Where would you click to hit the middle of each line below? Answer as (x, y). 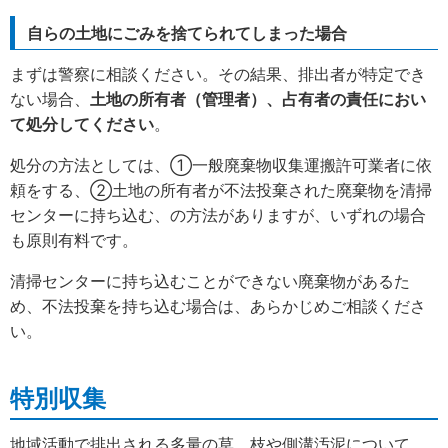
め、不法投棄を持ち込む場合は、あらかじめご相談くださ (218, 305)
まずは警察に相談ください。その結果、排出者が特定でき (218, 73)
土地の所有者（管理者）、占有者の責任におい (258, 98)
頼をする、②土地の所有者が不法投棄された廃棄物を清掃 (221, 189)
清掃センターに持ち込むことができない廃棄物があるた (210, 280)
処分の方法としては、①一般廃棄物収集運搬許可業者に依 (221, 164)
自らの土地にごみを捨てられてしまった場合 (187, 32)
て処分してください (82, 123)
